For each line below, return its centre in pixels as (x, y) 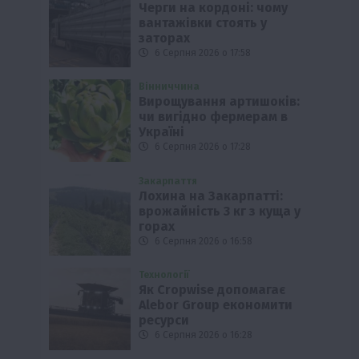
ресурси (164, 321)
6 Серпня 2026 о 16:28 (203, 335)
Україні (162, 132)
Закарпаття (168, 181)
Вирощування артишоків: (220, 102)
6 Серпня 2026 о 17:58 (202, 53)
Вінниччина (169, 87)
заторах (165, 38)
